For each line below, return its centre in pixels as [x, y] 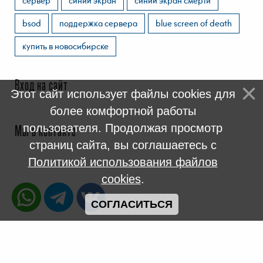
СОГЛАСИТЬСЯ [131, 204]
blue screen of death [194, 23]
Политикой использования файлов [123, 162]
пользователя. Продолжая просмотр [123, 128]
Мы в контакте [45, 132]
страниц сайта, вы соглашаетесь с [123, 145]
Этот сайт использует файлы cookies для [123, 94]
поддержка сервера [98, 23]
